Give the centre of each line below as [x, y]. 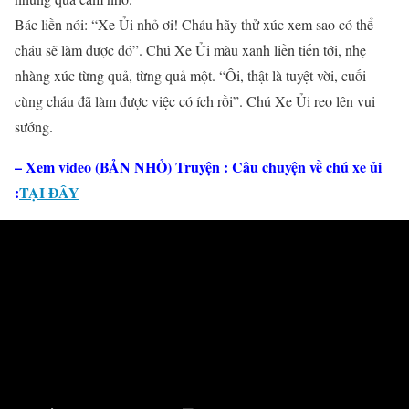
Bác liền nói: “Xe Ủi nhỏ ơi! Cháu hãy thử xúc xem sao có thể [194, 24]
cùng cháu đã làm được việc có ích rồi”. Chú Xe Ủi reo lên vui [195, 101]
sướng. [34, 126]
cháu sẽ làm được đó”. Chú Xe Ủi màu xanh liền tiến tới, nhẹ [190, 50]
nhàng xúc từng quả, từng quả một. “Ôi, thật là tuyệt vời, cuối [190, 75]
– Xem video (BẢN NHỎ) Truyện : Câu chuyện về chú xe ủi [198, 167]
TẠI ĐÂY [49, 192]
